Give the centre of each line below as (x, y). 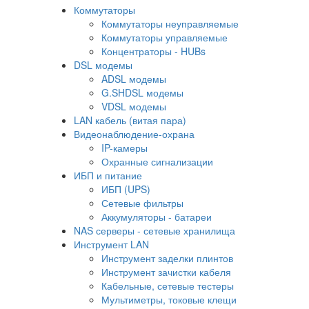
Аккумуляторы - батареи (157, 217)
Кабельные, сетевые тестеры (168, 286)
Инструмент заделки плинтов (167, 258)
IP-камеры (124, 148)
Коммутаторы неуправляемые (170, 24)
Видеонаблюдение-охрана (134, 134)
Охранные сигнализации (157, 162)
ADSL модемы (134, 79)
